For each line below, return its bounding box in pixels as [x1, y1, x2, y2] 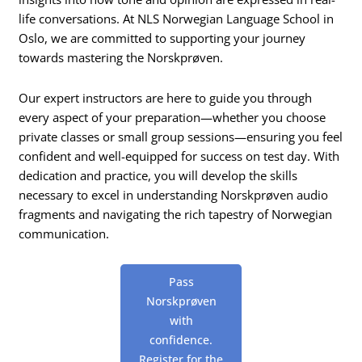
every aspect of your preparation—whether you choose [19, 109, 326, 126]
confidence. [149, 331, 213, 347]
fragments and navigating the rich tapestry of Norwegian [19, 206, 333, 223]
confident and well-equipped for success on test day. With [19, 148, 340, 165]
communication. [19, 225, 110, 242]
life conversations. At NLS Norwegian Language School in [19, 11, 335, 27]
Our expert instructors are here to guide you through [19, 90, 313, 107]
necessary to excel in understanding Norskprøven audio [19, 187, 329, 204]
